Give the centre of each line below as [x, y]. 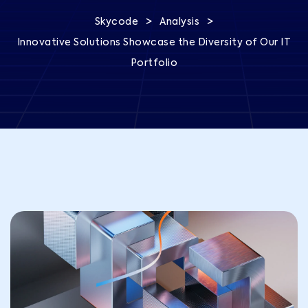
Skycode [117, 22]
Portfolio [154, 63]
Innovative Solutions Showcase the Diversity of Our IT [154, 43]
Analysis [180, 22]
